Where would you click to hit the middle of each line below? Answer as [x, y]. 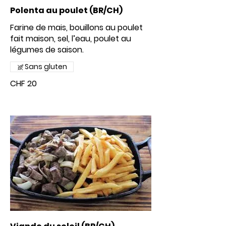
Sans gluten [46, 67]
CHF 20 [23, 83]
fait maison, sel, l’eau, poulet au [71, 39]
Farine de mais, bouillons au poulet [76, 27]
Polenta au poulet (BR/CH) [66, 10]
